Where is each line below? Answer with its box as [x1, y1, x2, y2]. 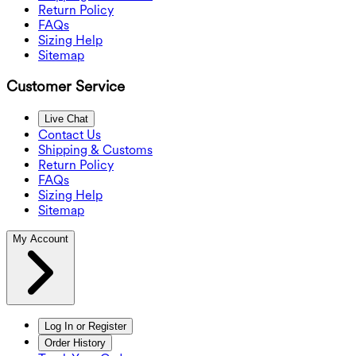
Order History [44, 336, 106, 349]
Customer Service [6, 77, 125, 96]
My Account [13, 232, 68, 245]
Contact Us [38, 126, 101, 142]
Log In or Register [44, 319, 126, 332]
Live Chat [44, 112, 88, 125]
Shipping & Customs [38, 141, 153, 157]
